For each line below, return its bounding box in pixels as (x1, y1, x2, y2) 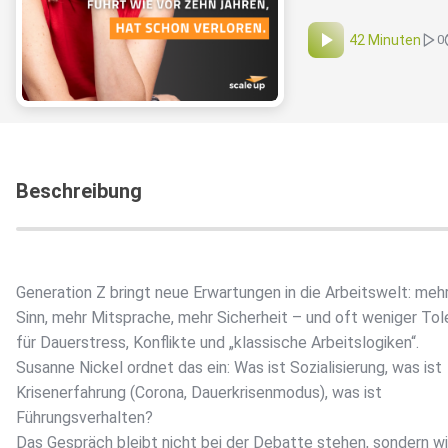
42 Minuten (349, 32, 421, 49)
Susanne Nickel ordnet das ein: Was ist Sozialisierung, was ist (16, 358, 442, 378)
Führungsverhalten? (16, 408, 153, 428)
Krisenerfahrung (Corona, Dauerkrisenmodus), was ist (16, 383, 382, 403)
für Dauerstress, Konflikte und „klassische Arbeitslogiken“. (16, 333, 419, 353)
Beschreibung (16, 179, 142, 204)
